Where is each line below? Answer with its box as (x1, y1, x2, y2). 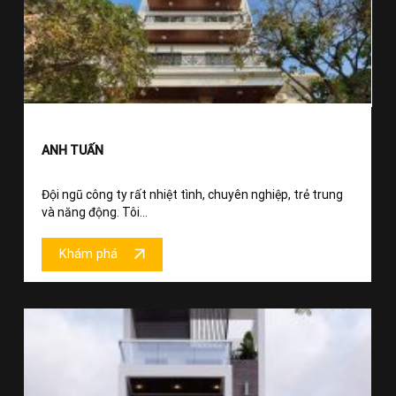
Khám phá (59, 247, 118, 263)
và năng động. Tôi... (42, 204, 148, 219)
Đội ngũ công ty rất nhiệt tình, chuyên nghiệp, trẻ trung (42, 187, 343, 202)
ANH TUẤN (42, 142, 103, 157)
